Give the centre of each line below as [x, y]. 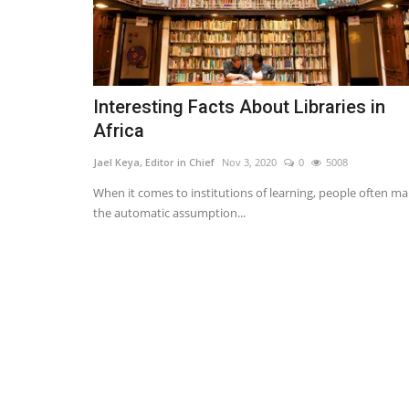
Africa [119, 131]
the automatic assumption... [169, 213]
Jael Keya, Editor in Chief [154, 163]
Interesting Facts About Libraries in [239, 107]
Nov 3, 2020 [249, 163]
